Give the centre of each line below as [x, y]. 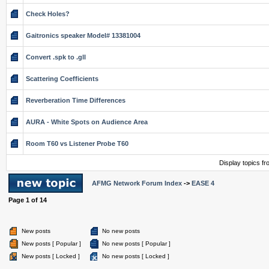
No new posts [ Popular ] [136, 243]
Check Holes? [48, 14]
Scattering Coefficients [62, 79]
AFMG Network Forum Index [137, 183]
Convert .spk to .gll [56, 57]
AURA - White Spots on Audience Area [87, 122]
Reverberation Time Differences [76, 100]
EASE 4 [203, 183]
